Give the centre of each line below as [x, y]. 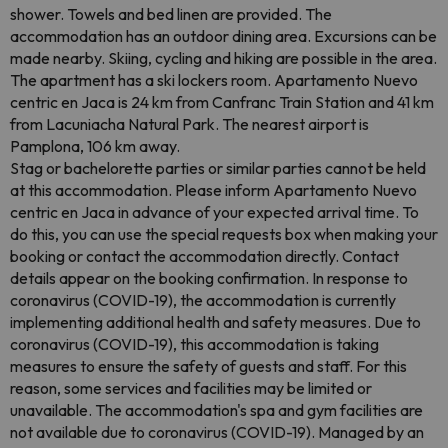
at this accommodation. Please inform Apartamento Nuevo [213, 190]
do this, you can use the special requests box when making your [224, 234]
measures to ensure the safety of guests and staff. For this [208, 366]
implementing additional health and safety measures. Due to [215, 322]
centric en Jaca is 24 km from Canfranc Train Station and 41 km [222, 102]
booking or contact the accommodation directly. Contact [204, 256]
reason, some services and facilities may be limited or [191, 388]
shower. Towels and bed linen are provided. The [171, 14]
